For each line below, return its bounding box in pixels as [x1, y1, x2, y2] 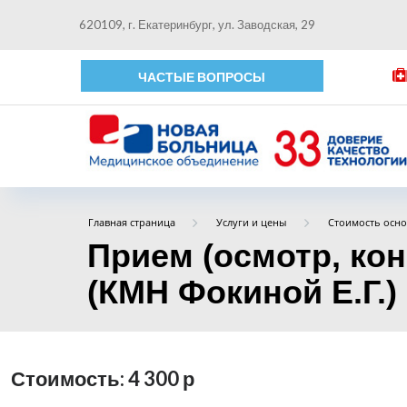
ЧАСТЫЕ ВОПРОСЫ [138, 69, 266, 84]
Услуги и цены [216, 215, 287, 229]
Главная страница [87, 215, 175, 229]
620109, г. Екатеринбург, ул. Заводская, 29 [79, 17, 315, 32]
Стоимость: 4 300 [11, 366, 183, 392]
